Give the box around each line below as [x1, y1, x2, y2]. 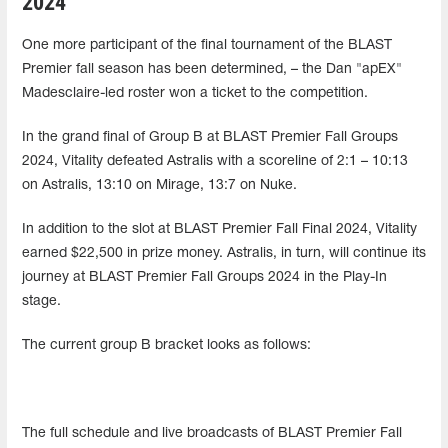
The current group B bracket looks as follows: [22, 338, 311, 352]
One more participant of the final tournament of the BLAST [22, 38, 392, 52]
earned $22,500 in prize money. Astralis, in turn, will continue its [22, 246, 426, 260]
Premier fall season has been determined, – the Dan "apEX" [22, 62, 402, 76]
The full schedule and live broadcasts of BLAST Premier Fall [22, 426, 402, 440]
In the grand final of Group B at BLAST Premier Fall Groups [22, 130, 398, 144]
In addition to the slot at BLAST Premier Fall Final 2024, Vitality [22, 222, 417, 236]
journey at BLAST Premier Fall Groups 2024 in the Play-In [22, 270, 387, 284]
